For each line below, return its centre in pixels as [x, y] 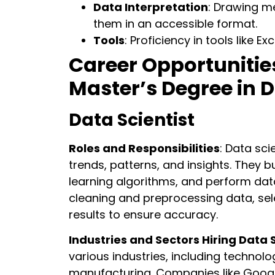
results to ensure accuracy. [143, 215]
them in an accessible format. [175, 24]
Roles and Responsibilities [144, 149]
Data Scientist [132, 120]
